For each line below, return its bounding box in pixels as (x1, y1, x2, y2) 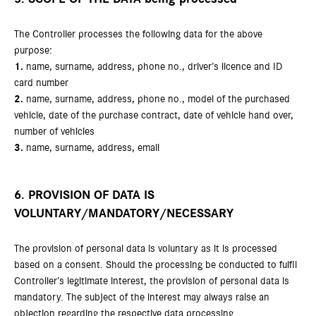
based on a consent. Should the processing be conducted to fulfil (14, 260, 297, 270)
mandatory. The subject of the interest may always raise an (14, 292, 269, 303)
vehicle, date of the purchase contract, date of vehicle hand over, (14, 110, 293, 121)
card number (14, 78, 68, 88)
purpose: (14, 45, 52, 56)
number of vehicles (14, 126, 95, 137)
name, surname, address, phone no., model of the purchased (23, 94, 290, 104)
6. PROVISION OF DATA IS (14, 189, 154, 202)
